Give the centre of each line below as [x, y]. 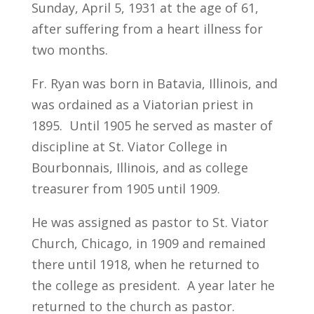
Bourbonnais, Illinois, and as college [139, 167]
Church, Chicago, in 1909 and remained [148, 243]
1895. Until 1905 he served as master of [152, 125]
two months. [69, 49]
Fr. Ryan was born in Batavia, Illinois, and [154, 83]
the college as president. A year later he [153, 285]
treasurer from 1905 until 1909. [125, 188]
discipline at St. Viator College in [129, 146]
